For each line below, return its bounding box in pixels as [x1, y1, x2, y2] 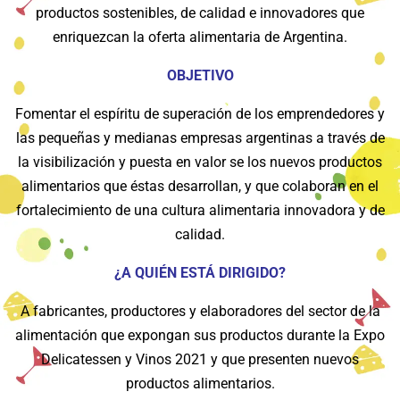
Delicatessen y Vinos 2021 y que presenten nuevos [41, 350, 359, 368]
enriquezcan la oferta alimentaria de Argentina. [53, 28, 347, 46]
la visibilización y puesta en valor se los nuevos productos [18, 153, 382, 171]
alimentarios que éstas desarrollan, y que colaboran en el [21, 177, 379, 195]
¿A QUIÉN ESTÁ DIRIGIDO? [114, 263, 286, 281]
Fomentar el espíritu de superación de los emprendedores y [15, 104, 385, 122]
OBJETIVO [166, 66, 234, 84]
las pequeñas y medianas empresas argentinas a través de [15, 129, 385, 146]
